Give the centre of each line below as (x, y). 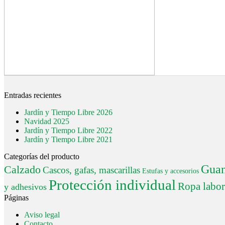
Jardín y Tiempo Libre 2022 (68, 130)
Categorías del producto (42, 156)
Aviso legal (42, 214)
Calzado (22, 169)
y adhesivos (25, 187)
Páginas (16, 197)
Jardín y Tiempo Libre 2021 (68, 139)
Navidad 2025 (47, 121)
